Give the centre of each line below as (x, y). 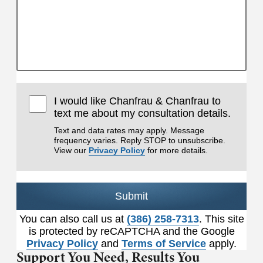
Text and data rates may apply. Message (129, 130)
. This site (221, 219)
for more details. (177, 150)
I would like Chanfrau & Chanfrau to (138, 101)
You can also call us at (73, 219)
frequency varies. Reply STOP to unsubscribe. (140, 140)
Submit (131, 196)
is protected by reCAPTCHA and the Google (131, 231)
